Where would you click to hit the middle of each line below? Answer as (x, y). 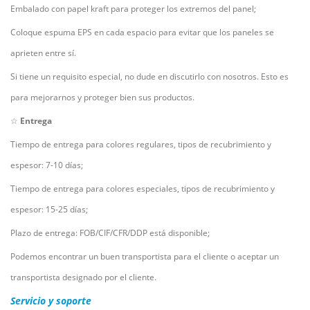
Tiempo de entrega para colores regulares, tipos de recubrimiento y (141, 145)
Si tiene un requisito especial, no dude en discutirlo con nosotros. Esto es (149, 77)
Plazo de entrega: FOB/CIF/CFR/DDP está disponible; (110, 233)
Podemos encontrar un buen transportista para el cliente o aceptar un (145, 257)
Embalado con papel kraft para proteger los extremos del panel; (133, 9)
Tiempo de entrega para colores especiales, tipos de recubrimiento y (143, 189)
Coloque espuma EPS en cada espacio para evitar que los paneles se (142, 33)
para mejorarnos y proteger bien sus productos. (102, 98)
